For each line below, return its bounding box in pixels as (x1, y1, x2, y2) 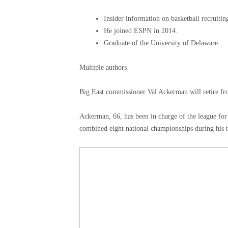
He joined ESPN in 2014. (104, 26, 178, 35)
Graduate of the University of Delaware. (104, 39, 220, 47)
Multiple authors (79, 63, 127, 71)
